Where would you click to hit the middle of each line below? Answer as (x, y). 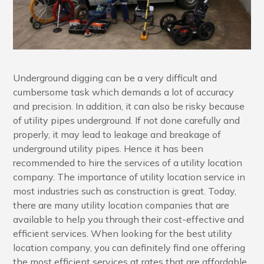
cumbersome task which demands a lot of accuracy (124, 92)
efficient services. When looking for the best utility (123, 233)
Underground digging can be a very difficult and (115, 77)
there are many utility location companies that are (121, 205)
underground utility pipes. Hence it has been (108, 148)
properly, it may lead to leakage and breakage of (117, 134)
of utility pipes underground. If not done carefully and (127, 120)
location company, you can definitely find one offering (129, 247)
